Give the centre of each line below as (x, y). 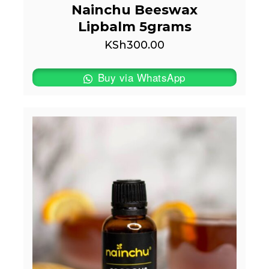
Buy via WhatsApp (140, 77)
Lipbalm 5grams (134, 26)
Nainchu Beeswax (134, 10)
